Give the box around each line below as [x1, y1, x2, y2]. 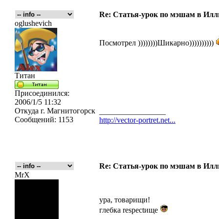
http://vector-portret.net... [99, 116, 175, 124]
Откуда [15, 107, 39, 115]
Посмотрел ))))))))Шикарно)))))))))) [99, 39, 216, 47]
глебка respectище [99, 206, 160, 214]
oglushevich [15, 19, 52, 27]
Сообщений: [15, 115, 56, 124]
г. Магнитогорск [39, 107, 95, 115]
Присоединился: [15, 89, 69, 97]
